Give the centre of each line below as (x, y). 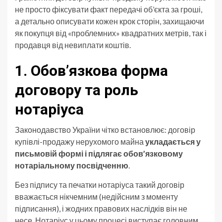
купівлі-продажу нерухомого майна (80, 142)
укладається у (173, 142)
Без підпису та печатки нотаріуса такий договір (100, 185)
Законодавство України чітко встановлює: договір (105, 130)
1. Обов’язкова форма (91, 71)
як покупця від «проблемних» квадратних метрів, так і (111, 33)
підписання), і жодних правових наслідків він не (101, 209)
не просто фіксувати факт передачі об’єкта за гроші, (109, 9)
